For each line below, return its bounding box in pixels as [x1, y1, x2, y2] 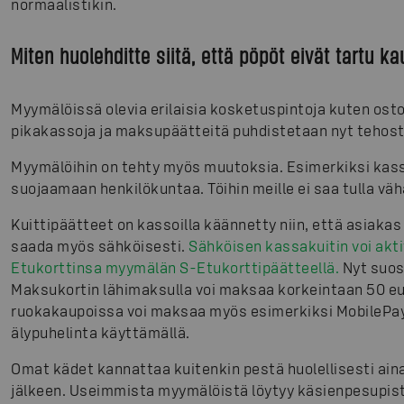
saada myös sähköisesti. [11, 236, 188, 254]
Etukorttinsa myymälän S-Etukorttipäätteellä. [11, 258, 339, 276]
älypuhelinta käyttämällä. [11, 323, 190, 341]
